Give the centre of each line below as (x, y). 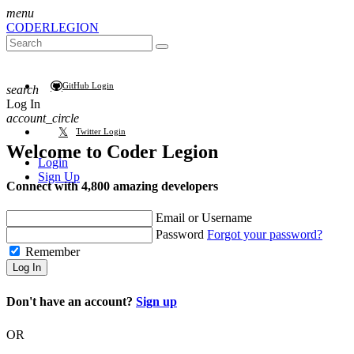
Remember (51, 252)
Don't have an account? (71, 302)
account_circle (43, 118)
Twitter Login (101, 131)
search (23, 90)
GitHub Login (88, 85)
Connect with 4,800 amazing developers (112, 186)
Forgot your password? (265, 235)
